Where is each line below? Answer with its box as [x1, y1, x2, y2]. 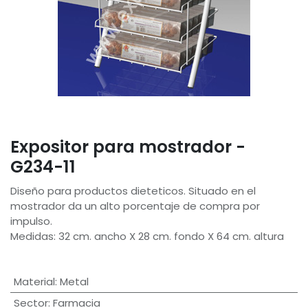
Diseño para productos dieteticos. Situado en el [10, 184, 256, 199]
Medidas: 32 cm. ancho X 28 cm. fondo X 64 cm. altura [10, 229, 284, 244]
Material [13, 274, 55, 289]
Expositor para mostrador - [10, 135, 245, 159]
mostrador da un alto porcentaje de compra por [10, 199, 260, 214]
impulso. [10, 214, 52, 229]
